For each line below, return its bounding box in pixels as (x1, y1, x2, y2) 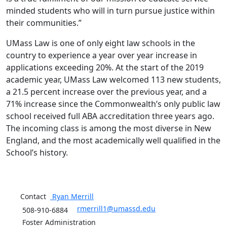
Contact (20, 192, 50, 202)
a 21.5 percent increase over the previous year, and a (6, 86, 207, 98)
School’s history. (6, 147, 68, 159)
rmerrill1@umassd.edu (77, 204, 156, 214)
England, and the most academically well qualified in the (6, 135, 220, 146)
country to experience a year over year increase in (6, 50, 197, 61)
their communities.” (6, 17, 82, 29)
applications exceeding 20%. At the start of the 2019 (6, 62, 204, 73)
